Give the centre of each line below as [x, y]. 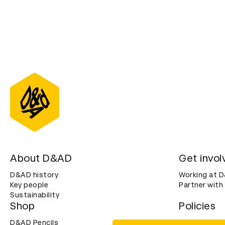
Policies [197, 206]
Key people [29, 185]
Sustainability [35, 195]
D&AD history [34, 175]
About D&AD [41, 158]
